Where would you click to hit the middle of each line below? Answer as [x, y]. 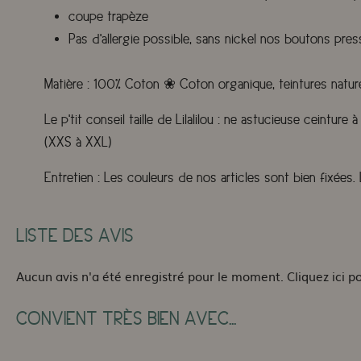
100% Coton [127, 85]
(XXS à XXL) [78, 143]
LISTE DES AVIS [75, 236]
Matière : [69, 85]
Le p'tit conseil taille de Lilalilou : [134, 120]
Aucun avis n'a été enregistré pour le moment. [151, 276]
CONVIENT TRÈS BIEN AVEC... [126, 319]
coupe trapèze [108, 17]
